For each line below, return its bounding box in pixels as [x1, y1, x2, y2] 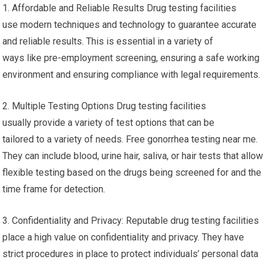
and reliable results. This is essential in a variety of [2, 36, 214, 47]
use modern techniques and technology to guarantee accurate [2, 19, 257, 30]
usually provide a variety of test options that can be [2, 117, 215, 128]
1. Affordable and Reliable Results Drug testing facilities [2, 2, 237, 14]
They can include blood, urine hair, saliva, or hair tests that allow [2, 150, 264, 161]
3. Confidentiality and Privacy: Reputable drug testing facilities [2, 215, 259, 226]
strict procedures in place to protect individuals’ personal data [2, 248, 259, 259]
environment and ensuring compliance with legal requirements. [2, 69, 261, 80]
